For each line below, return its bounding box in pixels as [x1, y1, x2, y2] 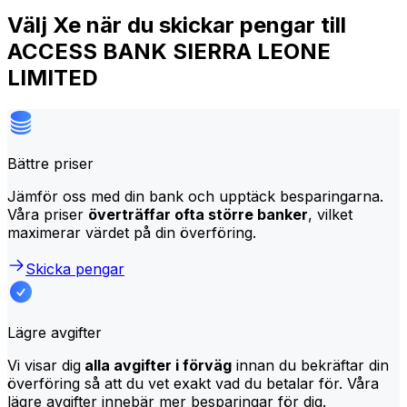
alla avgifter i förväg [81, 355, 232, 374]
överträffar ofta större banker [88, 204, 308, 223]
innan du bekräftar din [232, 355, 389, 374]
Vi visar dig [7, 355, 81, 374]
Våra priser [7, 204, 88, 223]
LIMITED [7, 64, 98, 91]
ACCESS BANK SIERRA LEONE [7, 37, 331, 65]
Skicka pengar [25, 259, 124, 278]
